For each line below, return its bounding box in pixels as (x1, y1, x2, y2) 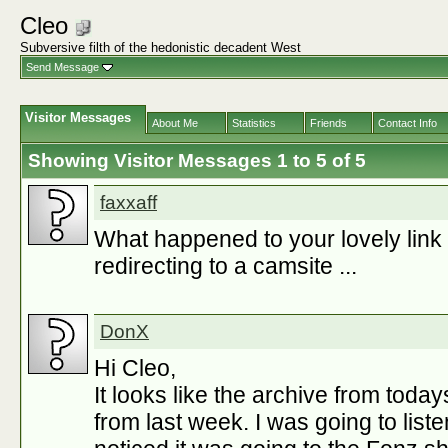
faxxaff (100, 192, 157, 213)
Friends (310, 117, 347, 129)
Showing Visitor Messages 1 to (28, 150, 316, 171)
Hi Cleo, (94, 355, 176, 381)
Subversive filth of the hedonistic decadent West (20, 40, 301, 55)
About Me (152, 117, 198, 129)
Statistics (232, 117, 276, 129)
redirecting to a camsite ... (94, 253, 357, 279)
